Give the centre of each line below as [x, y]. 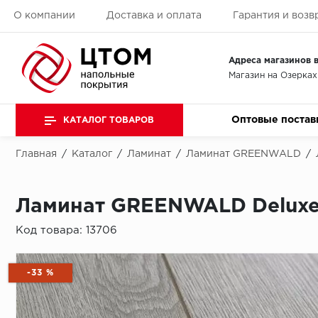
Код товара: [51, 231]
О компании [44, 16]
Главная [36, 154]
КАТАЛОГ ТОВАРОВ [109, 120]
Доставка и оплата [154, 16]
